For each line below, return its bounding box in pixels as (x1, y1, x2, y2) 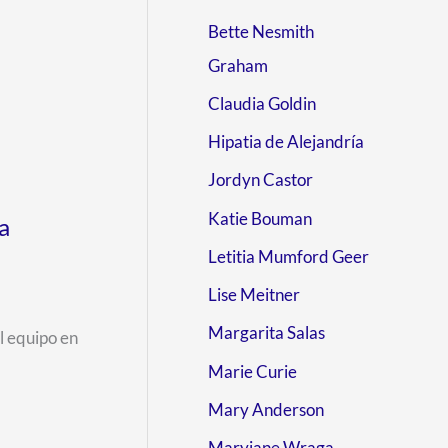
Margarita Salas (208, 322, 325, 344)
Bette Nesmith (208, 20, 314, 42)
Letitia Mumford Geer (208, 245, 369, 267)
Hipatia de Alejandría (208, 131, 364, 152)
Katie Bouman (208, 207, 312, 229)
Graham (208, 54, 268, 76)
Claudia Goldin (208, 92, 316, 114)
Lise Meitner (208, 284, 300, 305)
